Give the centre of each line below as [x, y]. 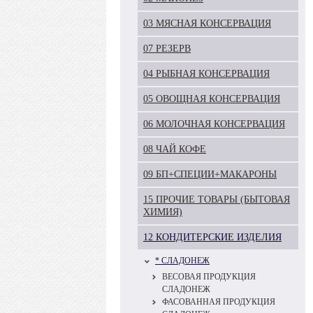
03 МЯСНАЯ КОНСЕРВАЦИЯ [207, 23]
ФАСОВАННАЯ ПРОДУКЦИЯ [219, 302]
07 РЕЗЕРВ [167, 49]
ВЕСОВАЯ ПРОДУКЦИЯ [209, 277]
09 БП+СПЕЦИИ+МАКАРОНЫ [210, 174]
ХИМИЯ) [163, 212]
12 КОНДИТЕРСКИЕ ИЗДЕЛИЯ [212, 237]
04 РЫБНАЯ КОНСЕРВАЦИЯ [206, 74]
